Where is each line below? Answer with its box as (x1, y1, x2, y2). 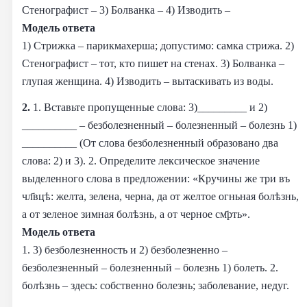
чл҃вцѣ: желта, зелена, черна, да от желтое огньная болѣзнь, (22, 189, 299, 203)
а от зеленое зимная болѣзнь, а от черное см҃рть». (22, 207, 250, 221)
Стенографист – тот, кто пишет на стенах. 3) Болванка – (22, 56, 284, 70)
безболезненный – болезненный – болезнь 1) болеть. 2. (22, 260, 278, 274)
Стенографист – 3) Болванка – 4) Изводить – (22, 3, 230, 16)
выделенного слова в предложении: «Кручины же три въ (22, 171, 290, 185)
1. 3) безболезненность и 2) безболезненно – (22, 243, 228, 256)
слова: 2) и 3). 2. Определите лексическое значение (22, 153, 260, 167)
